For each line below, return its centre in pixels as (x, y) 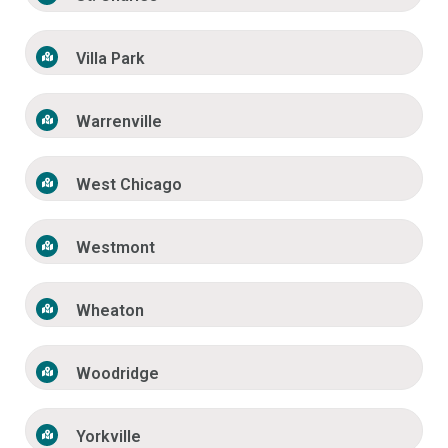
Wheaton (110, 311)
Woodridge (118, 374)
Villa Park (111, 59)
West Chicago (129, 185)
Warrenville (119, 122)
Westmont (116, 248)
